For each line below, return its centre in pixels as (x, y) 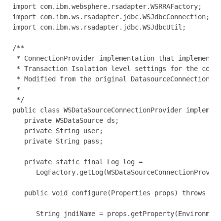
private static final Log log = (77, 162)
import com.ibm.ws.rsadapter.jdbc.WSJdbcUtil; (99, 27)
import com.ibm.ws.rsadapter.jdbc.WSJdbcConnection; (111, 17)
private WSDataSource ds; (66, 120)
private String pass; (58, 141)
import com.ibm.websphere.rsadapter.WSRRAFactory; (107, 6)
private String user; (58, 131)
